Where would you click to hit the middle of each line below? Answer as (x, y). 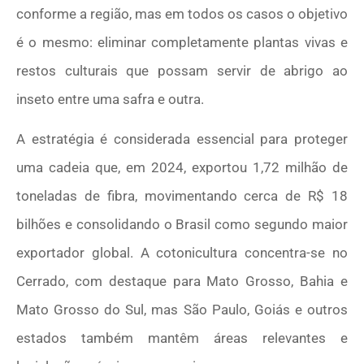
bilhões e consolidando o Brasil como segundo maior (182, 225)
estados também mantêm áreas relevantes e (182, 338)
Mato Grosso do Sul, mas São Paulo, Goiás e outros (182, 310)
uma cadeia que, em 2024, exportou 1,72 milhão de (182, 168)
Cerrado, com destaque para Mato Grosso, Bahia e (182, 282)
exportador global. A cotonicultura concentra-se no (182, 253)
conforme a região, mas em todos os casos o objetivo (182, 13)
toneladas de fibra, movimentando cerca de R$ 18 (182, 196)
